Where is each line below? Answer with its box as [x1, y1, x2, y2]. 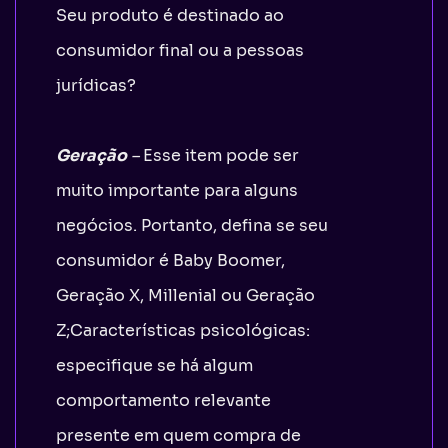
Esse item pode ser [143, 144, 299, 166]
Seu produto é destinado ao [56, 4, 284, 26]
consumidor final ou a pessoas [56, 39, 304, 61]
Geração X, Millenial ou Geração [56, 284, 315, 306]
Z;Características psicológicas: [56, 319, 310, 341]
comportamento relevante [56, 389, 271, 411]
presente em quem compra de [56, 424, 301, 446]
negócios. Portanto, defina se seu [56, 214, 328, 236]
